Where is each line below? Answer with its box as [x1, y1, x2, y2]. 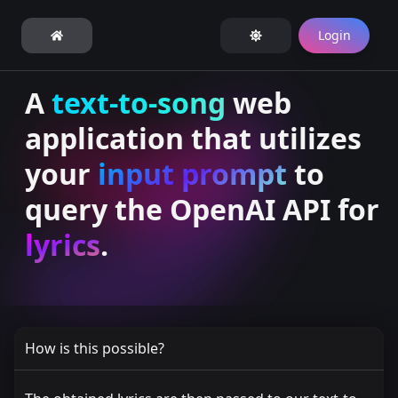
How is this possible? [25, 338, 164, 358]
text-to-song [52, 84, 226, 122]
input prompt [98, 155, 287, 193]
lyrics [25, 226, 100, 264]
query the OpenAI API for [25, 190, 379, 228]
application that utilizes [25, 119, 362, 157]
